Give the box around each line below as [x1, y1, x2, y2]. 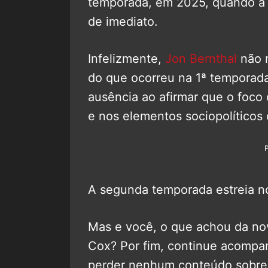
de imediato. [88, 14, 158, 29]
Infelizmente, [88, 51, 165, 66]
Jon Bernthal [165, 51, 237, 66]
